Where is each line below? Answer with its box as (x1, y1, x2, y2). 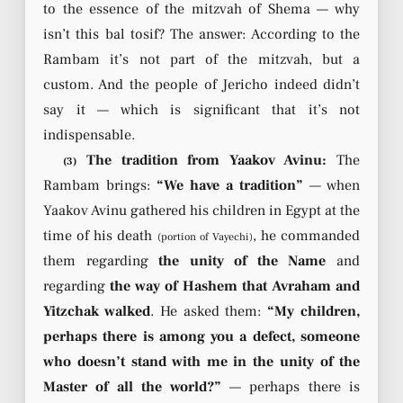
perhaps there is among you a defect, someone (43, 327, 360, 346)
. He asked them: (149, 302, 268, 321)
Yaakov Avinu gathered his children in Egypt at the (43, 201, 360, 220)
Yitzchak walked (43, 302, 150, 321)
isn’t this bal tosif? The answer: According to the (43, 25, 360, 44)
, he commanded (252, 227, 360, 246)
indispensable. (43, 126, 135, 145)
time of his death (43, 227, 157, 246)
